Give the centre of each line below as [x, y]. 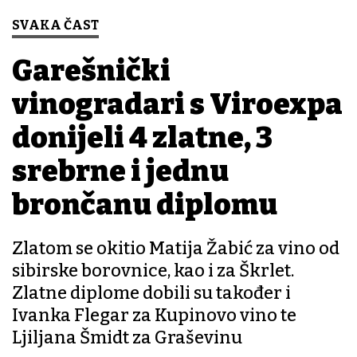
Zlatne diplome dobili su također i [151, 293]
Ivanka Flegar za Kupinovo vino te [154, 316]
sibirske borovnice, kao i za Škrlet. [153, 271]
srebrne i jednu [120, 172]
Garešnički [91, 71]
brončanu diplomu [145, 205]
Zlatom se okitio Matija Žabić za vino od [176, 249]
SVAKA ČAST [55, 25]
